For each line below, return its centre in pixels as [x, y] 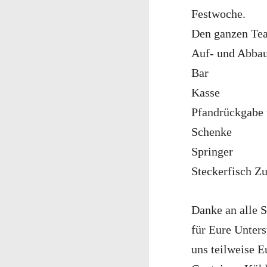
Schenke [212, 131]
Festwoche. [218, 13]
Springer [212, 151]
